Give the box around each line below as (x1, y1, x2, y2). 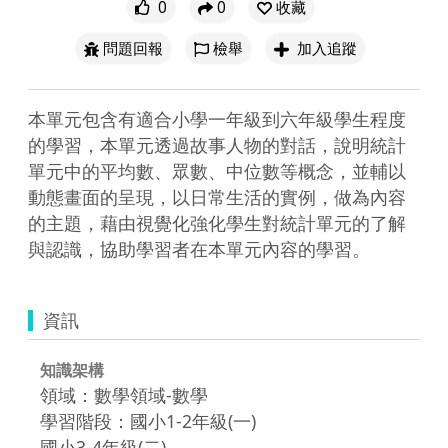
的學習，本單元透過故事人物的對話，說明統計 (28, 132, 406, 157)
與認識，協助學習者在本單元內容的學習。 (28, 236, 370, 261)
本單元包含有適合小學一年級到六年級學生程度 (28, 106, 406, 131)
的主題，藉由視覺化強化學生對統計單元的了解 (28, 210, 406, 235)
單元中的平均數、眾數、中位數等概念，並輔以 (28, 158, 406, 183)
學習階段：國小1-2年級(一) (40, 408, 256, 433)
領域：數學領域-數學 (40, 382, 208, 407)
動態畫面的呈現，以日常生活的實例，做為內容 (28, 184, 406, 209)
